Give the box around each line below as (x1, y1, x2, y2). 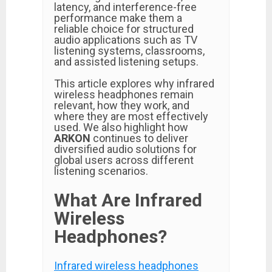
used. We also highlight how (54, 121, 188, 134)
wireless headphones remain (54, 88, 194, 101)
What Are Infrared (54, 189, 202, 211)
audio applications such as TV (54, 33, 197, 46)
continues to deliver (90, 132, 188, 144)
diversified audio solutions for (54, 143, 197, 155)
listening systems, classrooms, (54, 44, 205, 57)
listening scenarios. (54, 165, 148, 177)
